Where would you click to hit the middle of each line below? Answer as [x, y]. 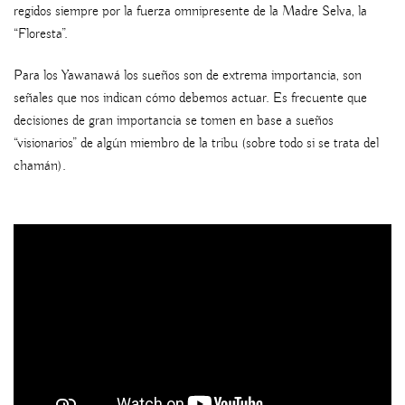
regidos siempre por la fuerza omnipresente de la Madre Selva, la [190, 12]
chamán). [40, 166]
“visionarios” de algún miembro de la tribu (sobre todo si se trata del [196, 143]
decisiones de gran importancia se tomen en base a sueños [174, 121]
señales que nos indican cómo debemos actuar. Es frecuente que [190, 98]
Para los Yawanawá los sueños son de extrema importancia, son [188, 75]
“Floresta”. [41, 35]
